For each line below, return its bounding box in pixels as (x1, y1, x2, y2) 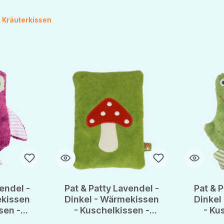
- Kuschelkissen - (74, 205, 150, 216)
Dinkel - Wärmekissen (64, 194, 159, 205)
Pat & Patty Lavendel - (64, 183, 159, 194)
